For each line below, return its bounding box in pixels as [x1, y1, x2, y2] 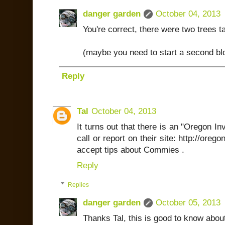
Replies [68, 181, 89, 188]
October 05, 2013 [156, 198, 220, 207]
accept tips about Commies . [77, 145, 184, 155]
